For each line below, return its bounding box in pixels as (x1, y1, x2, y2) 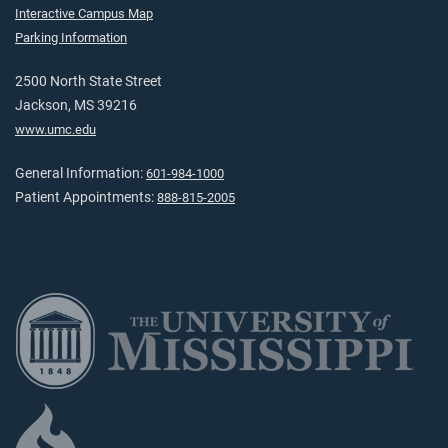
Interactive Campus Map (15, 5, 153, 21)
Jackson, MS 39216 (15, 96, 137, 114)
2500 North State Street (15, 72, 162, 90)
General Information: (15, 164, 146, 182)
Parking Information (15, 29, 127, 45)
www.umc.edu (15, 121, 96, 137)
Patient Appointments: (15, 188, 157, 206)
